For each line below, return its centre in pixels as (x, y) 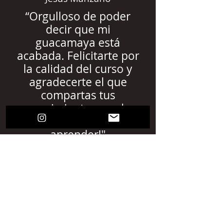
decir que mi (78, 29)
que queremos (78, 121)
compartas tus (78, 95)
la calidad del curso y (78, 69)
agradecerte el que (78, 82)
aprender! (76, 135)
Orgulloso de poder (80, 16)
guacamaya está (78, 43)
